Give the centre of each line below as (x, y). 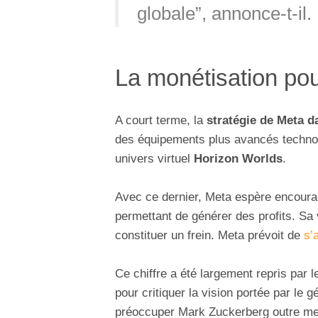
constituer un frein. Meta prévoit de (209, 236)
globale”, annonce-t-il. (224, 14)
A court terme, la (159, 120)
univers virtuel (154, 158)
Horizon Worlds (238, 158)
